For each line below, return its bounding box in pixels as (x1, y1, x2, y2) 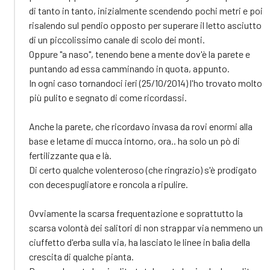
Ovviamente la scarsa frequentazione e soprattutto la (29, 207, 243, 219)
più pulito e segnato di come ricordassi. (29, 91, 187, 103)
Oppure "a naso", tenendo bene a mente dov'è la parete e (29, 48, 250, 60)
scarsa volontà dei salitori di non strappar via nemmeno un (29, 221, 263, 233)
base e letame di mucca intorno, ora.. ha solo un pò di (29, 134, 240, 146)
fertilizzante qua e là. (29, 149, 111, 161)
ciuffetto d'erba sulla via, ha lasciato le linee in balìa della (29, 236, 250, 248)
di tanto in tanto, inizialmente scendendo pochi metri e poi (29, 4, 263, 16)
